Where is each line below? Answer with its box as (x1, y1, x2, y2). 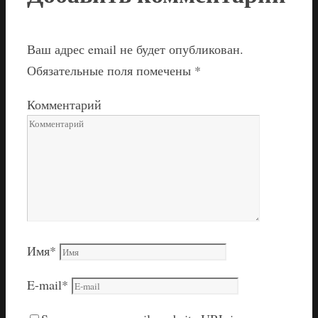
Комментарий (27, 95, 102, 113)
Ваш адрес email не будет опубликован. (27, 40, 243, 57)
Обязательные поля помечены (27, 61, 194, 79)
